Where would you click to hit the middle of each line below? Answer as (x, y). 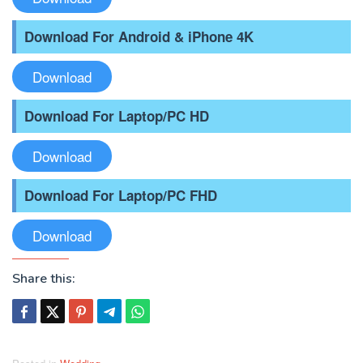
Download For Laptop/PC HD (117, 116)
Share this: (44, 279)
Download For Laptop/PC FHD (121, 196)
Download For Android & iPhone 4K (139, 37)
